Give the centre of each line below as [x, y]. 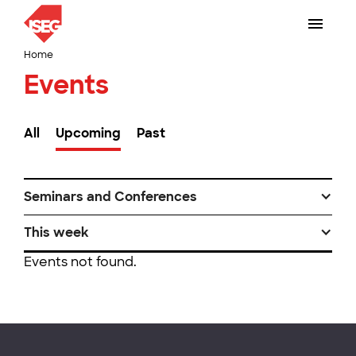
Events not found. [80, 262]
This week [56, 232]
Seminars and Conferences [110, 197]
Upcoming [88, 133]
